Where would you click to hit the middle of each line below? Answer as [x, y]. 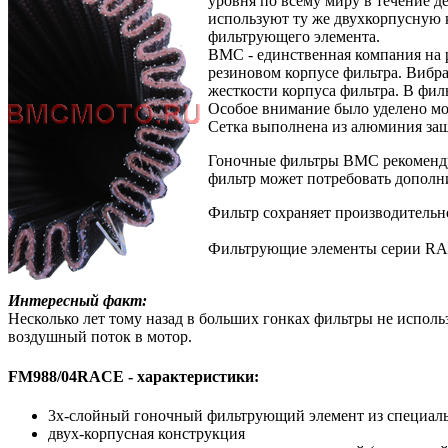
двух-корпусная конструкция [146, 433]
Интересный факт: [77, 301]
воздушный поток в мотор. [100, 337]
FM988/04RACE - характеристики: [133, 376]
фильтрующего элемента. [294, 37]
